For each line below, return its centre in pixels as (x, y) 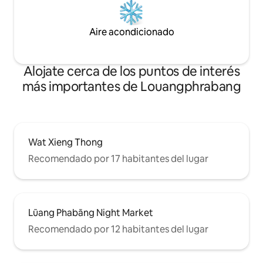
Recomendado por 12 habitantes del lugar (118, 229)
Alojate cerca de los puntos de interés (131, 71)
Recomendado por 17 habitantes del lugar (118, 159)
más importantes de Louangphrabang (131, 86)
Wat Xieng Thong (65, 142)
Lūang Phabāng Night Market (91, 213)
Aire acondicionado (131, 32)
